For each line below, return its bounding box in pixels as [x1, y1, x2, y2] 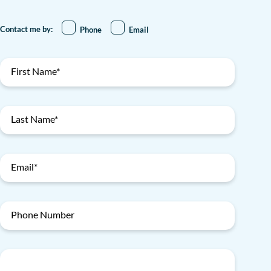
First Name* [11, 65, 60, 77]
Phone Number [11, 208, 74, 220]
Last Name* [11, 113, 58, 125]
